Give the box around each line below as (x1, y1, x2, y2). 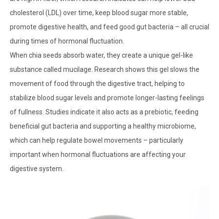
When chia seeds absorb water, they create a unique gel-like (10, 51, 193, 60)
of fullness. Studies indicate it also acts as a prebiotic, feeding (10, 108, 198, 116)
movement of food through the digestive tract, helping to (10, 80, 185, 88)
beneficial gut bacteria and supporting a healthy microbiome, (10, 122, 196, 131)
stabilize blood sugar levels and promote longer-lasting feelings (10, 94, 204, 102)
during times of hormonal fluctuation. (10, 37, 124, 45)
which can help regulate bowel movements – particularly (10, 136, 183, 145)
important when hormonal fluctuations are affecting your (10, 151, 186, 159)
